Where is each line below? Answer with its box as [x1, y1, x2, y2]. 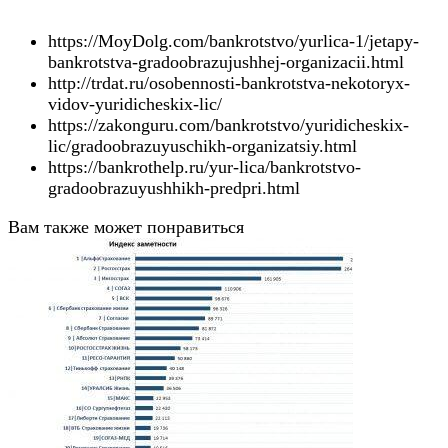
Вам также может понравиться [8, 217, 244, 238]
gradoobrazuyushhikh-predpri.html [48, 178, 300, 199]
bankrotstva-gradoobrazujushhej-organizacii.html [48, 52, 404, 73]
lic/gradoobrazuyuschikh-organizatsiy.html [48, 136, 357, 157]
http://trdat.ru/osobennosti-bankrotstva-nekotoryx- [48, 73, 410, 94]
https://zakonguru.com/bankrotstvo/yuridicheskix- [48, 115, 409, 136]
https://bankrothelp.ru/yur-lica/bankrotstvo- [48, 157, 361, 178]
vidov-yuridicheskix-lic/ [48, 94, 222, 115]
